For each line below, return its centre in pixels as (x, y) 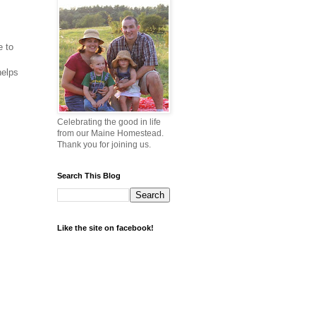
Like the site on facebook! (105, 228)
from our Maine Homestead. (110, 134)
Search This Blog (89, 176)
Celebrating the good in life (109, 122)
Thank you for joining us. (104, 145)
